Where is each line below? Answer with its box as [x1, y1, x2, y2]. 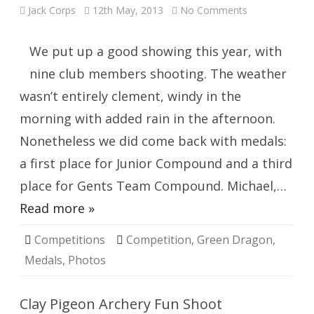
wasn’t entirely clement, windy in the [20, 88, 241, 104]
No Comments [180, 4, 247, 17]
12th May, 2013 [93, 4, 163, 17]
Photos [68, 252, 106, 268]
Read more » [20, 200, 95, 217]
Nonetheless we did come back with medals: [20, 132, 287, 149]
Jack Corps [28, 4, 76, 17]
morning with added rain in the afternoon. [20, 110, 275, 127]
